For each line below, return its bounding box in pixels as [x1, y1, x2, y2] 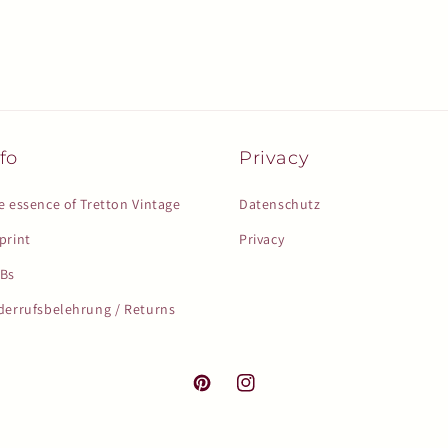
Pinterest [192, 384, 252, 403]
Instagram [236, 384, 303, 403]
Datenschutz [239, 195, 321, 214]
